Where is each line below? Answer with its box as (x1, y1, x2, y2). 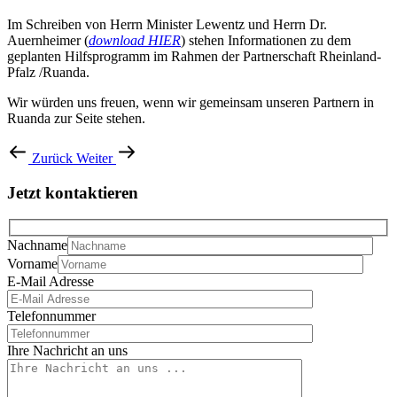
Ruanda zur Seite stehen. (7, 110, 145, 126)
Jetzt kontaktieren (7, 183, 138, 202)
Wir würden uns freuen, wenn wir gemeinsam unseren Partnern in (7, 94, 374, 110)
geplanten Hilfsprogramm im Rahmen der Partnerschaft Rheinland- (7, 48, 381, 64)
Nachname (7, 237, 67, 253)
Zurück (28, 150, 76, 166)
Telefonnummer (7, 307, 96, 323)
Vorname (7, 255, 58, 271)
